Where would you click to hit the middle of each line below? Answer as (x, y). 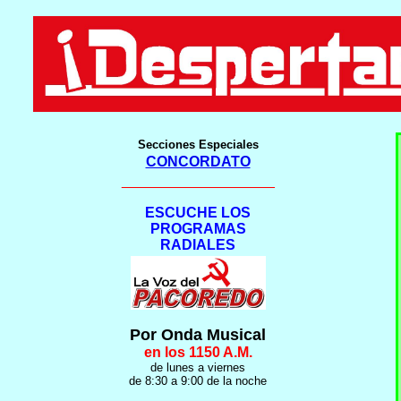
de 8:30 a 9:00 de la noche (198, 381)
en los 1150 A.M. (198, 352)
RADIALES (198, 245)
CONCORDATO (198, 162)
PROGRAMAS (198, 229)
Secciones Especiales (198, 145)
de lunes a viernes (198, 367)
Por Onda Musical (198, 335)
